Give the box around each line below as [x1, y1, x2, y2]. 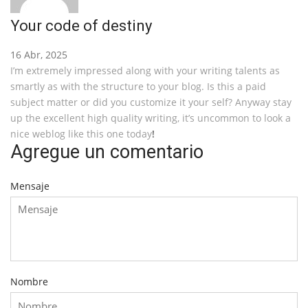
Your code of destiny [10, 17, 152, 34]
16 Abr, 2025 [10, 48, 67, 61]
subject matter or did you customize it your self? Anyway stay [10, 96, 291, 109]
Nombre [10, 275, 48, 288]
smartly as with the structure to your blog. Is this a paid [10, 80, 266, 93]
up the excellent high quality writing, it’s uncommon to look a [10, 111, 291, 124]
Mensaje [10, 179, 49, 192]
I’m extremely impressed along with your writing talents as [10, 64, 280, 77]
